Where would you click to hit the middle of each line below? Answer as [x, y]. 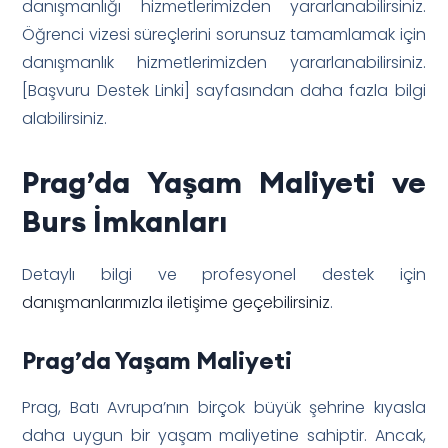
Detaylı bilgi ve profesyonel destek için [224, 274]
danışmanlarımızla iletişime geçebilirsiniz [176, 302]
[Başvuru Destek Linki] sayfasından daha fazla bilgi [224, 90]
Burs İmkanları [125, 220]
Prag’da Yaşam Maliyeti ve [224, 181]
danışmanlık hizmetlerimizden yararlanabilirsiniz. [224, 62]
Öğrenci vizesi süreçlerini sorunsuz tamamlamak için [224, 34]
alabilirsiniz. [65, 118]
